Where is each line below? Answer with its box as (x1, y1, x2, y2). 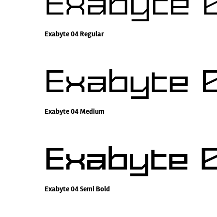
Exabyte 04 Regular (45, 30, 104, 39)
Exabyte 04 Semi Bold (45, 185, 110, 194)
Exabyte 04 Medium (45, 107, 105, 116)
